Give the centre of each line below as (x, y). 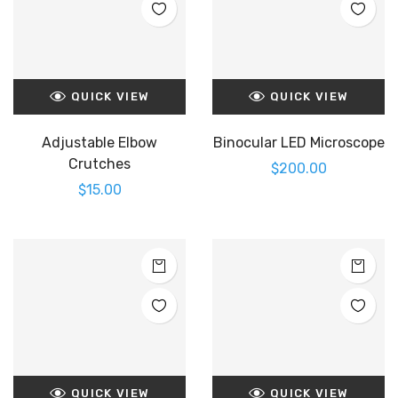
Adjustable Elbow (99, 143)
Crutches (99, 164)
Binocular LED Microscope (298, 143)
